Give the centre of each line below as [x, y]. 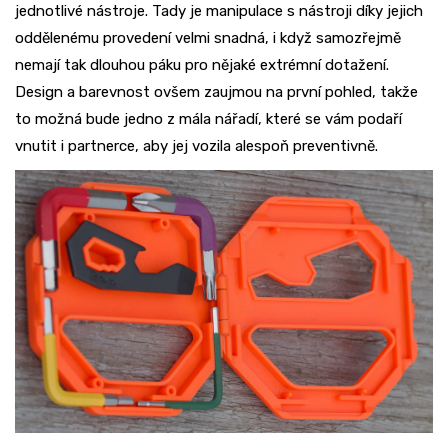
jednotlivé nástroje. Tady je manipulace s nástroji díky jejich [219, 11]
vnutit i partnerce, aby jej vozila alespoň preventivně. [196, 146]
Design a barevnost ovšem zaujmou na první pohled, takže [216, 92]
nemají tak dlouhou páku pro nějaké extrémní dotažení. [202, 65]
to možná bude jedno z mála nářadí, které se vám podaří [208, 119]
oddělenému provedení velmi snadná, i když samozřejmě [208, 38]
